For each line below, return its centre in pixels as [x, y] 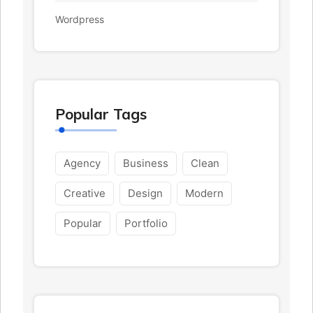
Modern [204, 194]
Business [146, 163]
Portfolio [146, 224]
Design [145, 194]
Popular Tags [101, 114]
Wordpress [80, 20]
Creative [85, 194]
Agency [82, 163]
